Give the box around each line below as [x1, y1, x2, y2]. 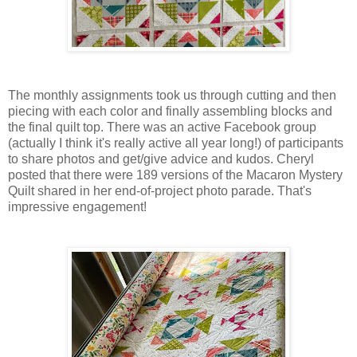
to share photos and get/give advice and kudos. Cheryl [8, 151, 314, 166]
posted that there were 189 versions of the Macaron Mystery [8, 167, 343, 182]
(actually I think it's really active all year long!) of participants [8, 135, 343, 150]
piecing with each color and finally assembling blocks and [8, 104, 332, 118]
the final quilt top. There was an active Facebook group [8, 120, 316, 134]
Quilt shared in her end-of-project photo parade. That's [8, 183, 312, 198]
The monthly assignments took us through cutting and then [8, 88, 336, 102]
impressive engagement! [8, 199, 147, 214]
